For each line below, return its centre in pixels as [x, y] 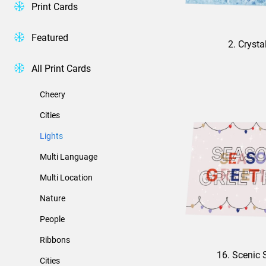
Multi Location [66, 177]
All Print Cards [61, 68]
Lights [51, 135]
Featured [50, 37]
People [52, 218]
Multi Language [69, 156]
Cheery [53, 94]
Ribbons [55, 239]
